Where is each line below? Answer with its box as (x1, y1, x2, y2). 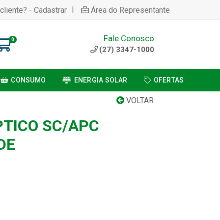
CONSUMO (11, 76, 46, 84)
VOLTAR (124, 96, 154, 105)
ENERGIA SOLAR (74, 76, 128, 84)
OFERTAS (153, 76, 184, 84)
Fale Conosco (104, 33, 154, 43)
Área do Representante (91, 5, 170, 15)
